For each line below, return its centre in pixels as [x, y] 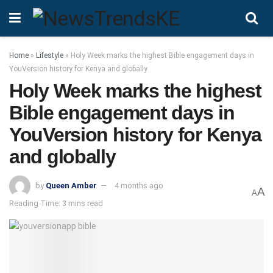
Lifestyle [50, 55]
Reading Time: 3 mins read [56, 203]
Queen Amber [71, 185]
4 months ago [139, 185]
